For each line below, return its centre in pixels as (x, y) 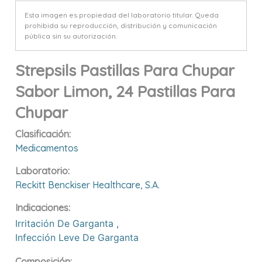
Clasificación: (43, 134)
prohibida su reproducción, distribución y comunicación (121, 25)
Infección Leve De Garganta (79, 237)
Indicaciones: (43, 207)
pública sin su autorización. (71, 36)
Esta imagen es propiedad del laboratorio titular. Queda (122, 15)
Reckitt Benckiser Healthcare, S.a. (88, 185)
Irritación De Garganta (66, 223)
